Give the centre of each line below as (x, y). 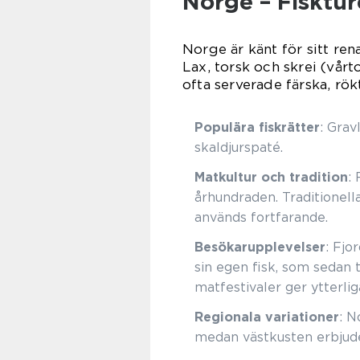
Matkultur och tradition (271, 177)
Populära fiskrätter (257, 127)
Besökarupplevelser (260, 247)
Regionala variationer (267, 317)
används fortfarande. (261, 217)
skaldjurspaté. (239, 147)
